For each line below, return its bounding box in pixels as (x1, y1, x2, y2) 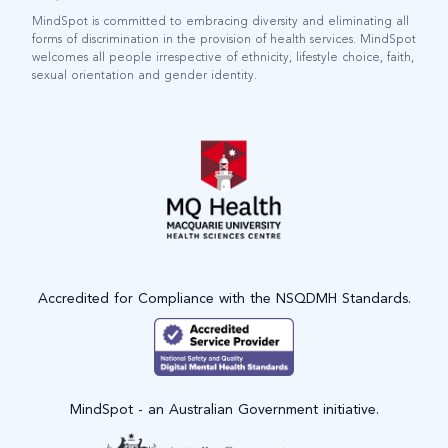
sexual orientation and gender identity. (32, 69, 257, 82)
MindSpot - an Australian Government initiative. (69, 402, 379, 417)
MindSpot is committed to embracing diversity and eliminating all (32, 15, 409, 28)
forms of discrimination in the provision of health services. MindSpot (32, 33, 416, 46)
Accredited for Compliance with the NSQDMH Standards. (37, 292, 411, 307)
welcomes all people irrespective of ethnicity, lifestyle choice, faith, (32, 51, 414, 64)
